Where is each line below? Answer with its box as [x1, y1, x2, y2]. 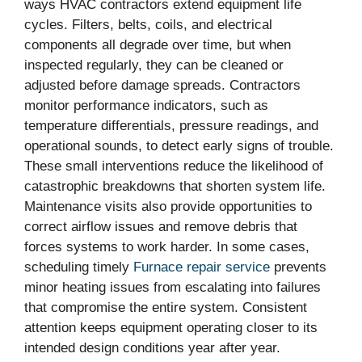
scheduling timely [24, 259, 133, 275]
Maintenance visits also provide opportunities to [24, 198, 312, 214]
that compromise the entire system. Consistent [24, 299, 307, 315]
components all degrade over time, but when [24, 36, 291, 53]
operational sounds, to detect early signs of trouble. [24, 137, 334, 154]
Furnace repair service [133, 259, 270, 275]
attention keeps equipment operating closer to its [24, 319, 318, 335]
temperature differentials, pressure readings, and [24, 117, 318, 133]
